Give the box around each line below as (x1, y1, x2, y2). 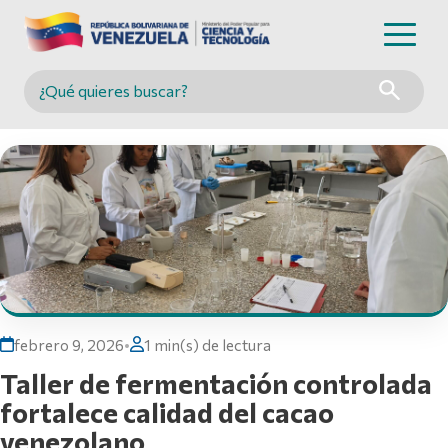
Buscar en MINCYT (35, 92, 189, 115)
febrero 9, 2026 (14, 335, 124, 354)
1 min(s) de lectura (144, 335, 271, 354)
